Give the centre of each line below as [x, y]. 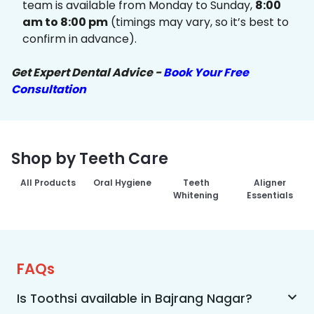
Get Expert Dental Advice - [87, 73]
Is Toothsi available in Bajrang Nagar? [135, 299]
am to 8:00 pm [65, 22]
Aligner [269, 183]
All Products [48, 183]
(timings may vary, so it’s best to [198, 22]
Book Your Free [206, 73]
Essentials [269, 196]
